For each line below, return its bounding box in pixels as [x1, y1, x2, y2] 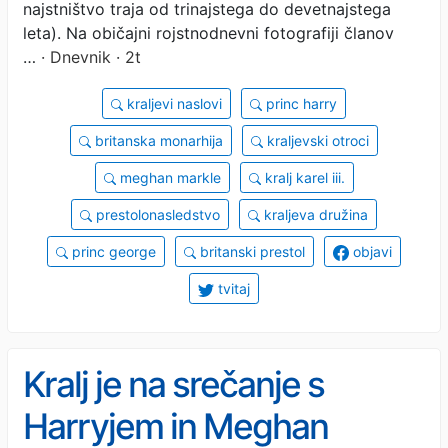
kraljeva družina [260, 205, 368, 223]
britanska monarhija [91, 131, 223, 149]
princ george [68, 242, 156, 260]
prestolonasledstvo [92, 205, 220, 223]
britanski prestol [196, 242, 305, 260]
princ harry [262, 94, 337, 112]
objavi [349, 242, 392, 260]
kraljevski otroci [263, 131, 369, 149]
